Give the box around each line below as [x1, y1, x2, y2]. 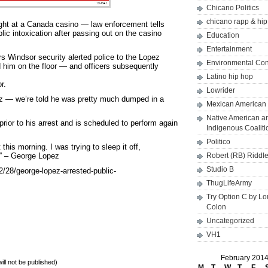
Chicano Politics [206, 4, 259, 12]
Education [206, 31, 239, 39]
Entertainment [206, 45, 252, 53]
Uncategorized [206, 217, 254, 225]
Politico [206, 138, 230, 146]
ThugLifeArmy [206, 179, 252, 187]
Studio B [206, 165, 234, 173]
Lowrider [206, 86, 235, 95]
